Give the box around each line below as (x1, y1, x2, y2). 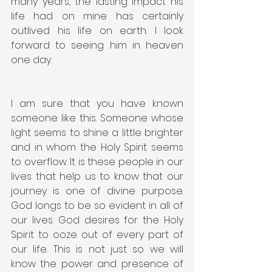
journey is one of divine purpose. (11, 183, 183, 198)
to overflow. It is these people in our (11, 154, 183, 169)
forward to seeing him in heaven (11, 38, 183, 52)
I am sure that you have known (11, 96, 183, 110)
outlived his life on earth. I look (11, 23, 183, 38)
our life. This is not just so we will (11, 242, 183, 256)
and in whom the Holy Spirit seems (11, 140, 183, 154)
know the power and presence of (11, 256, 183, 271)
